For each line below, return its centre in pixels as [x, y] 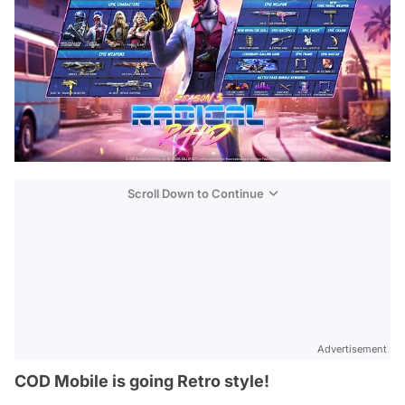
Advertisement [352, 348]
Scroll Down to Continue [196, 193]
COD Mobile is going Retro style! [142, 381]
